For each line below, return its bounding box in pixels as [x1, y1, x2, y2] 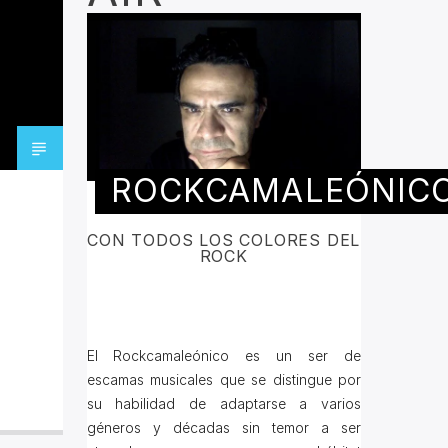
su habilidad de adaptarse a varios [86, 395, 361, 413]
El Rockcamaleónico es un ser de [86, 347, 361, 365]
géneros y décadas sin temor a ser [86, 419, 361, 437]
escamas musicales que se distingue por [86, 371, 361, 389]
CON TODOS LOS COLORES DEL [87, 229, 361, 250]
